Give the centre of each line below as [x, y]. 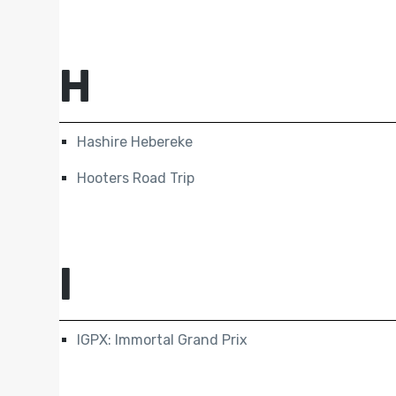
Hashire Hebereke [135, 141]
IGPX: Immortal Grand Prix [163, 340]
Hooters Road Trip [136, 178]
